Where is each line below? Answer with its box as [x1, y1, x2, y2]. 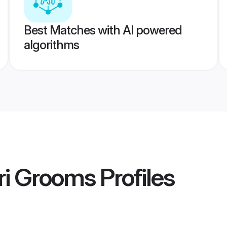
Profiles [95, 162, 174, 193]
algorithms [23, 37, 79, 52]
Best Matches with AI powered [23, 23, 182, 37]
